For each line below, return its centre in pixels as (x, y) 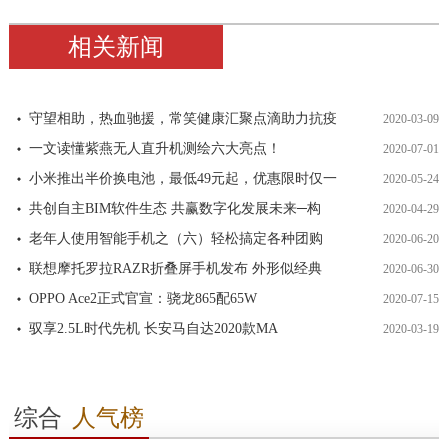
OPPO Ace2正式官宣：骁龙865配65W (142, 298)
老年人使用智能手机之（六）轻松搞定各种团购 (175, 238)
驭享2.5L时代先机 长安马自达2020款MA (153, 328)
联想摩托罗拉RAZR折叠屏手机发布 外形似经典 (175, 268)
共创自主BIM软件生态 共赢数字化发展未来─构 (174, 208)
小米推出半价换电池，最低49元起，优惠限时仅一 (182, 178)
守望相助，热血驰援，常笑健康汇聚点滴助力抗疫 (182, 118)
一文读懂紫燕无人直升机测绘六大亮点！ (154, 148)
